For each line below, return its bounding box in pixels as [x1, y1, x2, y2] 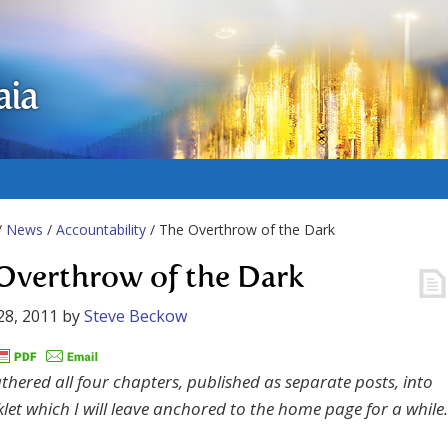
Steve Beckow [84, 305, 187, 327]
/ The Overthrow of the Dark [146, 220, 335, 239]
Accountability [56, 220, 146, 239]
